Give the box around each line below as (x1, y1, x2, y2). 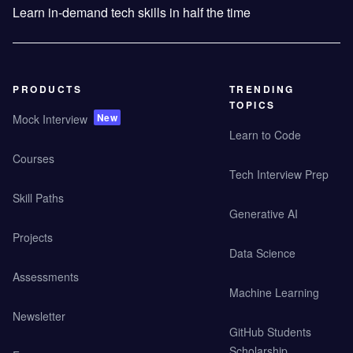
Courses (13, 150, 54, 167)
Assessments (13, 269, 79, 285)
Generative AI (229, 206, 298, 222)
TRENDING (229, 82, 295, 97)
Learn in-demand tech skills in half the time (13, 3, 251, 22)
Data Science (229, 245, 295, 262)
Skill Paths (13, 190, 64, 206)
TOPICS (229, 98, 276, 113)
